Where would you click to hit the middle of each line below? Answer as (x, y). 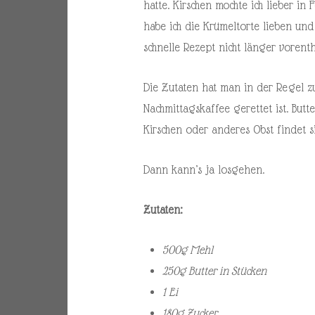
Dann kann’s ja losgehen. (204, 169)
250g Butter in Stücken (214, 271)
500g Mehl (187, 250)
